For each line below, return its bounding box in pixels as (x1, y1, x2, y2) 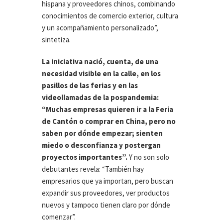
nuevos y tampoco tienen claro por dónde (42, 200, 170, 210)
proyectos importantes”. (42, 152, 127, 162)
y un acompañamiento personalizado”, (42, 23, 158, 33)
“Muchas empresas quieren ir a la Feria (42, 105, 173, 114)
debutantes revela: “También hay (42, 164, 144, 174)
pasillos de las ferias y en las (42, 81, 138, 91)
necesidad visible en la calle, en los (42, 69, 161, 79)
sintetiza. (42, 35, 71, 45)
